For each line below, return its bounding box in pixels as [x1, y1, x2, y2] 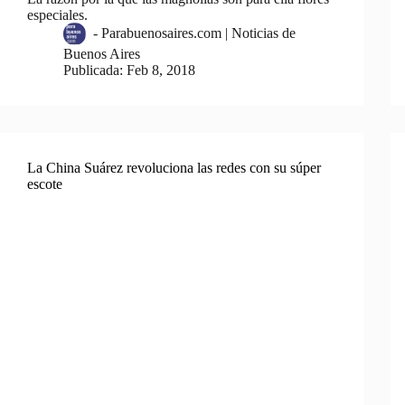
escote [27, 176, 62, 193]
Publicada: [63, 62, 123, 79]
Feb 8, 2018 [127, 62, 196, 79]
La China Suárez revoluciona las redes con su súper [27, 160, 321, 176]
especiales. [27, 7, 88, 24]
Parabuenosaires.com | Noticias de [101, 25, 297, 42]
